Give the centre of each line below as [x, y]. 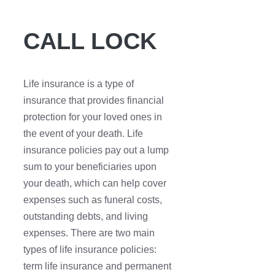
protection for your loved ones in [93, 117]
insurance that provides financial [94, 101]
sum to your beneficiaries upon [90, 167]
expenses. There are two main [89, 233]
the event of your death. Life [83, 134]
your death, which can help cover [95, 184]
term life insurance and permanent [97, 266]
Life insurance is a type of [79, 84]
